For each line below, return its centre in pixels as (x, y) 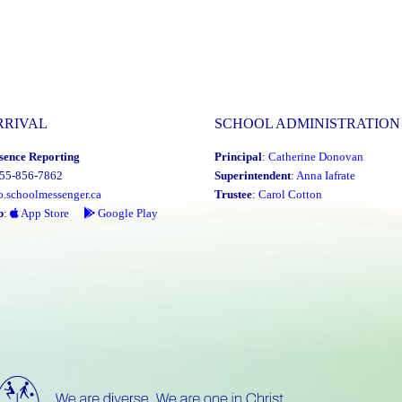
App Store (44, 213)
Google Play (127, 213)
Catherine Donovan (316, 156)
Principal (238, 156)
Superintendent (253, 175)
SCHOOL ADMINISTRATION (307, 124)
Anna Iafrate (326, 175)
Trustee (233, 194)
